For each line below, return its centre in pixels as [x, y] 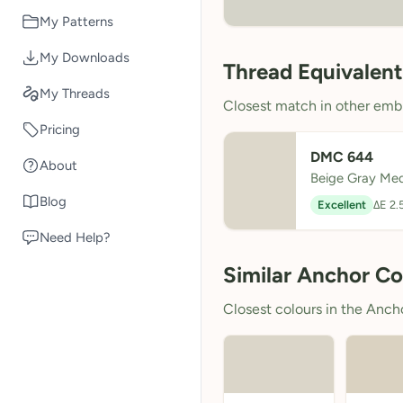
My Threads [75, 93]
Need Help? [75, 237]
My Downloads [85, 57]
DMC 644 [342, 157]
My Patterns [76, 21]
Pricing [60, 129]
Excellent [342, 205]
